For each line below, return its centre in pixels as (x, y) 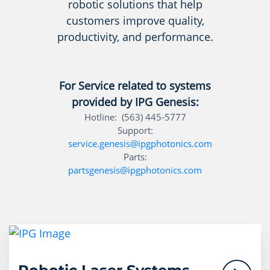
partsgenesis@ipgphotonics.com (135, 170)
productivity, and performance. (135, 37)
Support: (135, 130)
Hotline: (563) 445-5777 (135, 117)
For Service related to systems (135, 86)
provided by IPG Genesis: (135, 102)
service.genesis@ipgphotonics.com (140, 144)
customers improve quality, (135, 21)
